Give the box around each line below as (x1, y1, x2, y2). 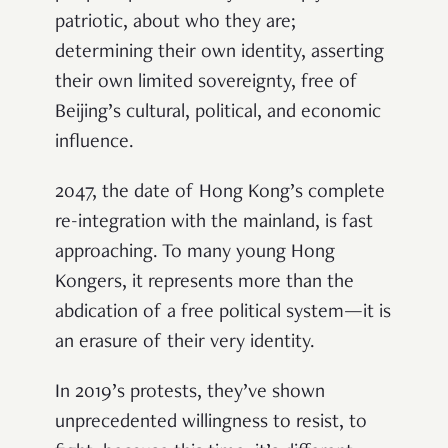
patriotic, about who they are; (55, 13, 296, 34)
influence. (55, 133, 134, 154)
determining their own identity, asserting (55, 43, 384, 64)
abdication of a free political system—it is (55, 303, 391, 324)
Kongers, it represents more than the (55, 273, 354, 294)
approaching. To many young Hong (55, 243, 335, 264)
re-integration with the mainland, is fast (55, 213, 373, 234)
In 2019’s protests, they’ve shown (55, 383, 325, 404)
